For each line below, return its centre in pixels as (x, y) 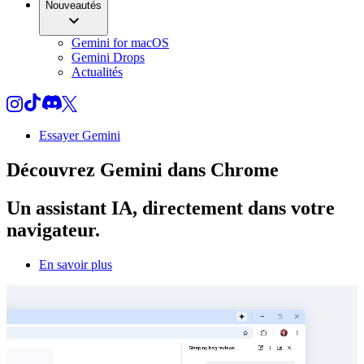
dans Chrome (221, 169)
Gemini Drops (108, 57)
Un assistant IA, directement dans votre (171, 208)
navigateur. (53, 230)
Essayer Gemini (80, 135)
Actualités (97, 72)
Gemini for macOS (120, 43)
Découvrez (53, 169)
